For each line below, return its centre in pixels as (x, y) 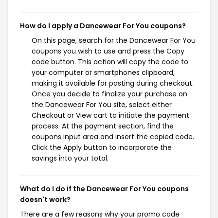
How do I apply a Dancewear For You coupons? (103, 26)
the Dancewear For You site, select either (102, 105)
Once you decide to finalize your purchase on (109, 94)
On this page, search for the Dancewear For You (114, 40)
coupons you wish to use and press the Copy (108, 51)
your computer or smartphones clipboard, (103, 73)
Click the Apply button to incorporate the (102, 147)
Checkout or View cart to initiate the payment (110, 115)
